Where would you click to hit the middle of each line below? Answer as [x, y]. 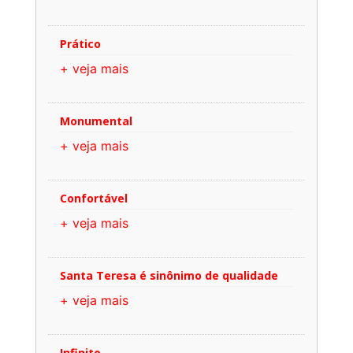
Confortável [94, 198]
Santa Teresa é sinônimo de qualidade [169, 275]
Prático [80, 43]
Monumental [96, 121]
